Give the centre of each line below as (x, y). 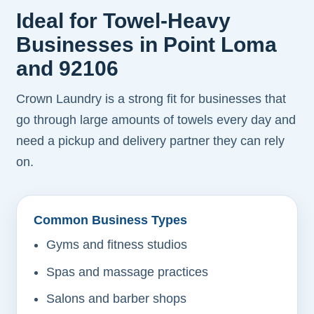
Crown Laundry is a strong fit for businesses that (151, 99)
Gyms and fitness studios (116, 245)
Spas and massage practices (127, 272)
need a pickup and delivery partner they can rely (151, 141)
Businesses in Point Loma (147, 45)
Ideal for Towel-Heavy (124, 21)
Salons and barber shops (116, 298)
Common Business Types (111, 220)
